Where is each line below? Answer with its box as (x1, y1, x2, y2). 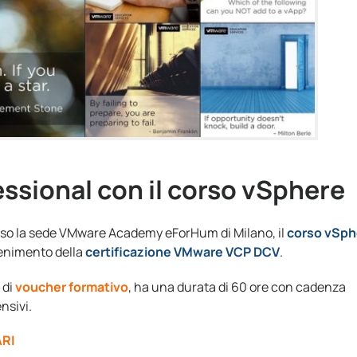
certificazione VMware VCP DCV (85, 242, 280, 261)
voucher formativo (15, 277, 128, 296)
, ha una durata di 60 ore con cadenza (128, 277, 346, 296)
